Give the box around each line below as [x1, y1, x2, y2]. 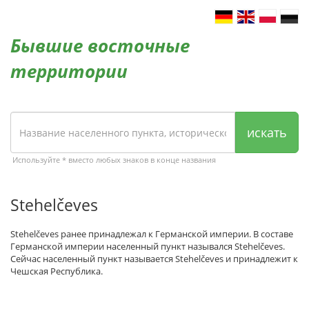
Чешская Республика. [10, 265, 103, 277]
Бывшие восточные [10, 33, 190, 58]
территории [10, 59, 128, 83]
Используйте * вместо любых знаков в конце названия [12, 154, 216, 165]
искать [247, 124, 287, 141]
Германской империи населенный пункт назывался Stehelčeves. [10, 240, 285, 252]
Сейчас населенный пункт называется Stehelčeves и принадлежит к [10, 252, 298, 265]
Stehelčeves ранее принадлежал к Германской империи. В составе [10, 228, 293, 240]
